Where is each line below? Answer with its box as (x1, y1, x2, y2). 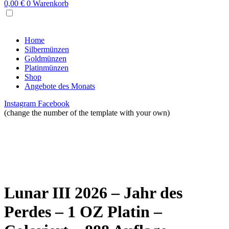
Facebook (38, 99, 70, 108)
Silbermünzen (25, 45, 69, 54)
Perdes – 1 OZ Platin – (4, 202, 162, 221)
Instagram (4, 99, 36, 108)
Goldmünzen (25, 54, 66, 63)
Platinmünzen (25, 63, 68, 72)
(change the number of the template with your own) (4, 108, 170, 117)
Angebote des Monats (25, 82, 95, 90)
